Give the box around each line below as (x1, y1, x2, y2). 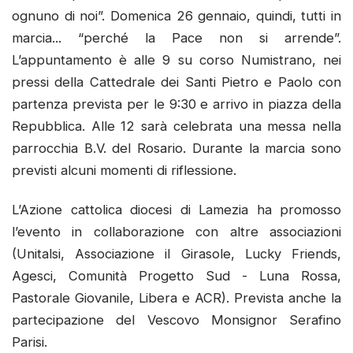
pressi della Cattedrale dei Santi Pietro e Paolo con (12, 74, 341, 91)
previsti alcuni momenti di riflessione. (12, 162, 236, 179)
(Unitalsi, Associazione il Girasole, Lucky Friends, (12, 245, 341, 262)
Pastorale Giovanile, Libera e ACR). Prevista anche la (12, 289, 341, 306)
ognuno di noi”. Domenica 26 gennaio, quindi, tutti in (12, 8, 341, 24)
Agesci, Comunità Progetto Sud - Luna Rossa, (12, 267, 341, 284)
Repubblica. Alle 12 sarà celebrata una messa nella (12, 118, 341, 135)
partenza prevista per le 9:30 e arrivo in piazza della (12, 96, 341, 113)
